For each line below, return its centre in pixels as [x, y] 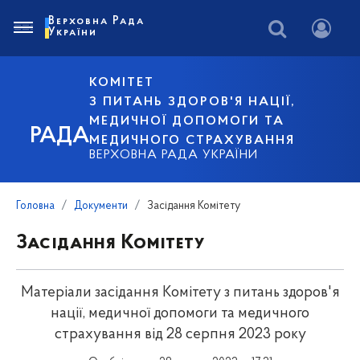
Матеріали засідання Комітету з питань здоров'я [180, 293]
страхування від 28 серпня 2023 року [180, 335]
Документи [101, 206]
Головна [35, 206]
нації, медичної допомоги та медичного [180, 314]
